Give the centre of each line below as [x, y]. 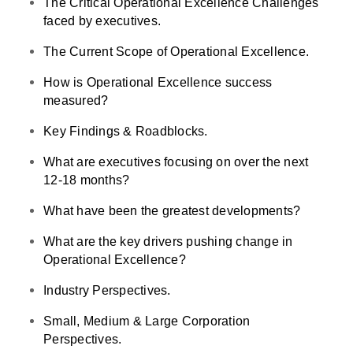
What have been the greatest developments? [172, 210]
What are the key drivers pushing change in [168, 241]
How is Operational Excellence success [158, 82]
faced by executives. [102, 20]
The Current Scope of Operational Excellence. [176, 51]
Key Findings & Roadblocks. [126, 131]
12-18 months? [87, 180]
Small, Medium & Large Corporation [147, 321]
